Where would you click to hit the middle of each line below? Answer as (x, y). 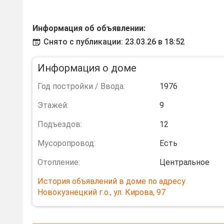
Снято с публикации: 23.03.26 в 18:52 (114, 42)
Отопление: (59, 162)
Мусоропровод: (66, 143)
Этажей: (53, 105)
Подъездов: (60, 124)
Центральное (184, 162)
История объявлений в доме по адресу (111, 181)
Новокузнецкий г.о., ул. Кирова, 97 (101, 192)
